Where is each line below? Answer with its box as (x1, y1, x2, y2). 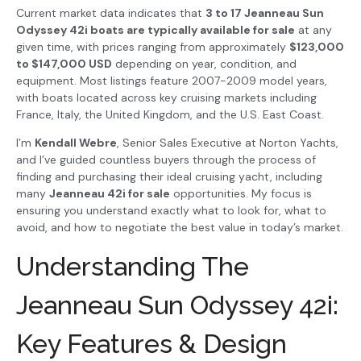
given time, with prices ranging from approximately (16, 39, 289, 54)
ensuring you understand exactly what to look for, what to (16, 202, 326, 218)
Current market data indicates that (16, 5, 205, 20)
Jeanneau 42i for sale (49, 185, 170, 201)
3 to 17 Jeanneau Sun (205, 5, 324, 20)
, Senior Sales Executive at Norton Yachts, (117, 135, 338, 150)
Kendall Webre (35, 135, 117, 150)
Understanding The (16, 251, 249, 282)
